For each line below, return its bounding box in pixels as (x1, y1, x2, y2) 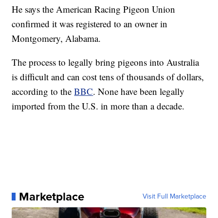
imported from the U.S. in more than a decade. (12, 100, 185, 112)
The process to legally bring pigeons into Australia (12, 56, 200, 69)
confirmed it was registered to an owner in (12, 18, 168, 30)
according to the (12, 85, 74, 98)
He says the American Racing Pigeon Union (12, 3, 176, 16)
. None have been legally (93, 85, 185, 98)
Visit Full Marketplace (142, 191, 206, 202)
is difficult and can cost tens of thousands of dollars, (12, 71, 204, 83)
